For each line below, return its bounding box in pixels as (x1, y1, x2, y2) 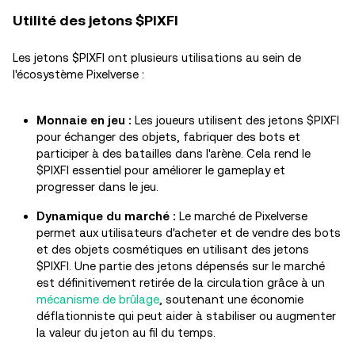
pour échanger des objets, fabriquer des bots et (36, 130, 300, 143)
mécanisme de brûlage (36, 292, 159, 306)
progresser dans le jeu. (36, 180, 162, 193)
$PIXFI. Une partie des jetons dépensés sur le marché (36, 259, 325, 273)
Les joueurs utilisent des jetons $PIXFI (132, 113, 339, 127)
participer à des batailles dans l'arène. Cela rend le (36, 147, 311, 160)
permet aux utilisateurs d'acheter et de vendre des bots (36, 226, 341, 239)
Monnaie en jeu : (36, 113, 132, 127)
